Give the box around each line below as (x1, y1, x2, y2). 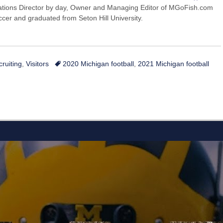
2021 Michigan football (138, 60, 209, 68)
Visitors (26, 60, 49, 68)
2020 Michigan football (63, 60, 134, 68)
